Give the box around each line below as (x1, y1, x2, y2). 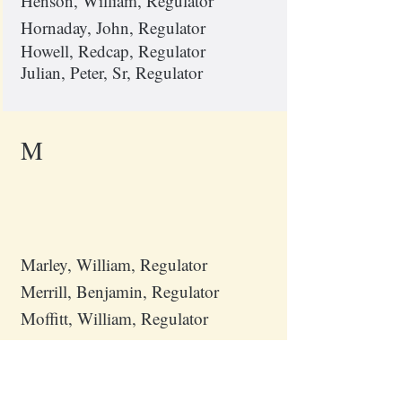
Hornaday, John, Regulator (20, 16, 205, 39)
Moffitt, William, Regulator (20, 307, 208, 329)
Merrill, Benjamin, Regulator (20, 280, 219, 302)
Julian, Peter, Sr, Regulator (20, 61, 203, 83)
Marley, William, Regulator (20, 253, 207, 275)
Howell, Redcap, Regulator (20, 39, 205, 62)
